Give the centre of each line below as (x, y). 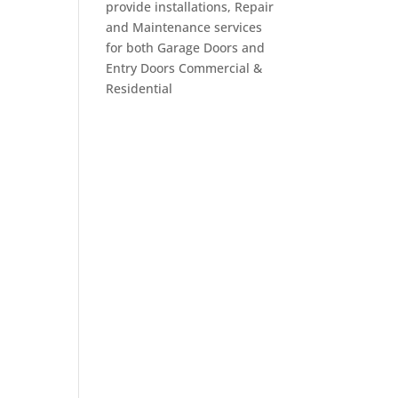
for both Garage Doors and (186, 47)
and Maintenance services (184, 27)
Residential (139, 88)
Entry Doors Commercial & (184, 68)
